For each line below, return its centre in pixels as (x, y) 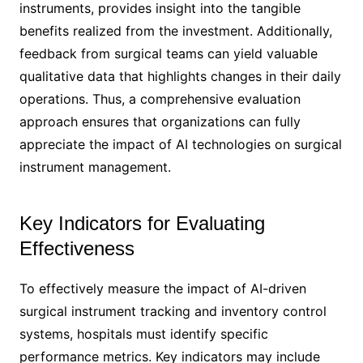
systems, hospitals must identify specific (143, 333)
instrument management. (95, 167)
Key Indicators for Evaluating (142, 223)
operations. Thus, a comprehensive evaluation (160, 98)
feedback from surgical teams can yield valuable (168, 53)
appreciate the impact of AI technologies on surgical (180, 144)
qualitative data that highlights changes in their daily (180, 76)
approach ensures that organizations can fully (160, 121)
